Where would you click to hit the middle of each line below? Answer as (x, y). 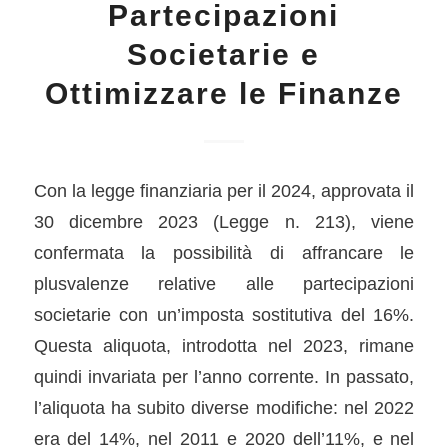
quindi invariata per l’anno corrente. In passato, (224, 376)
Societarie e (224, 54)
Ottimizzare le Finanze (223, 93)
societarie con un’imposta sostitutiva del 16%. (224, 314)
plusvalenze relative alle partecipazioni (224, 283)
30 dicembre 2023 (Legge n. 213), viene (224, 221)
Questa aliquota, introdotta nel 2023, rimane (224, 345)
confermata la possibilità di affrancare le (224, 252)
